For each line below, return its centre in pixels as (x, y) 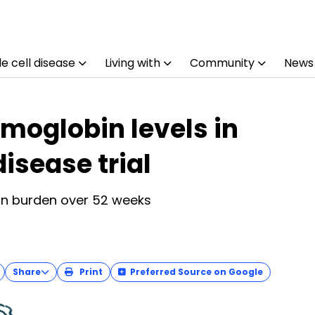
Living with (132, 63)
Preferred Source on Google (197, 272)
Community (222, 63)
